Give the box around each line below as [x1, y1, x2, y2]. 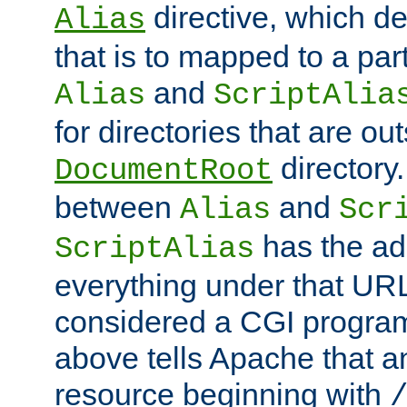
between [55, 190, 180, 225]
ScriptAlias [55, 232, 254, 267]
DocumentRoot [55, 154, 273, 189]
